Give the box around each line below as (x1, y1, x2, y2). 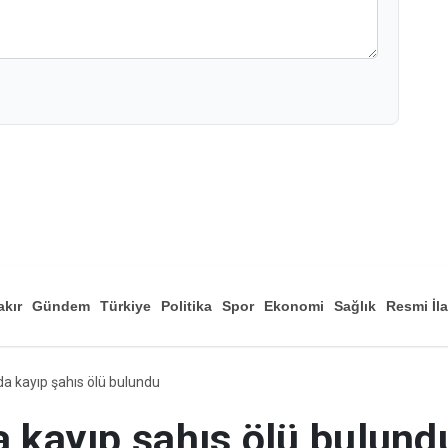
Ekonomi (264, 353, 324, 370)
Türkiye (100, 353, 151, 370)
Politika (161, 353, 212, 370)
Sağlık (334, 353, 376, 370)
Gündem (32, 353, 90, 370)
